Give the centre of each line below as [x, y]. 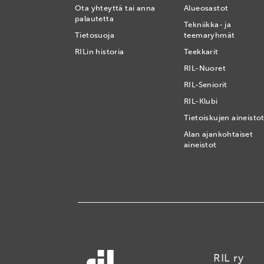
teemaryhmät [209, 35]
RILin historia [100, 52]
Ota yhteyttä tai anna [115, 8]
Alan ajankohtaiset [219, 134]
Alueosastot [206, 8]
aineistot [200, 145]
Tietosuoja [95, 35]
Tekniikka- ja [208, 24]
